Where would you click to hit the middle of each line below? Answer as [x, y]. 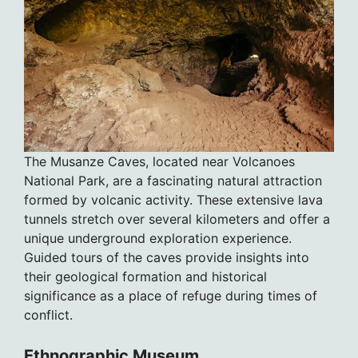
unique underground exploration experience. [158, 238]
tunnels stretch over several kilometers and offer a [177, 219]
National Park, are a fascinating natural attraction [173, 180]
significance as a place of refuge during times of [171, 295]
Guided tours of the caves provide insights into [167, 257]
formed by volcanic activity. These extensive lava [173, 199]
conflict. [48, 314]
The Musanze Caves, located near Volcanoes [159, 161]
